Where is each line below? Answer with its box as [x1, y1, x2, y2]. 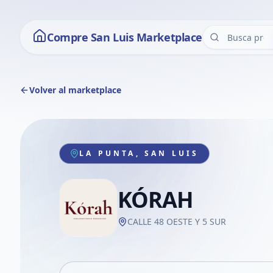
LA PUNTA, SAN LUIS [79, 148, 199, 158]
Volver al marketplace [29, 84, 121, 96]
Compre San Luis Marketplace [47, 30, 202, 44]
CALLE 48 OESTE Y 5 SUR [127, 216, 226, 227]
